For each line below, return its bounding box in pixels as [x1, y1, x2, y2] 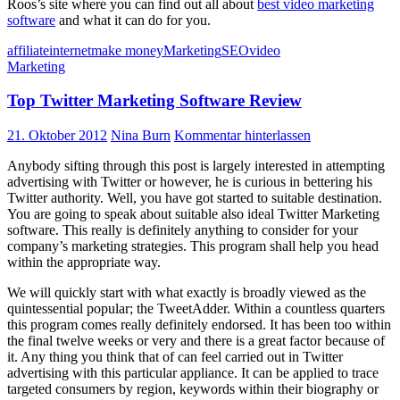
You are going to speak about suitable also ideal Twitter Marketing [7, 206, 379, 221]
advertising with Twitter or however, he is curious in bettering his [7, 174, 372, 189]
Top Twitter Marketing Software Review [7, 91, 302, 111]
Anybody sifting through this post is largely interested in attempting [7, 158, 385, 173]
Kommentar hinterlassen [174, 128, 311, 143]
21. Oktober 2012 [7, 128, 107, 143]
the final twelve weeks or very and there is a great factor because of [7, 333, 385, 348]
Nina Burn [111, 128, 171, 143]
